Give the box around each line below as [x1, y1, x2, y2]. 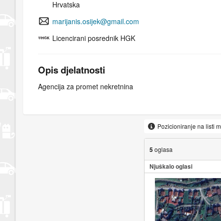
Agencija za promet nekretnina [38, 81, 133, 92]
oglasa [154, 145, 173, 153]
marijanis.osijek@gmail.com [52, 16, 139, 26]
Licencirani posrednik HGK [52, 33, 135, 43]
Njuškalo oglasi [149, 162, 192, 171]
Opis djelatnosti [38, 63, 105, 76]
